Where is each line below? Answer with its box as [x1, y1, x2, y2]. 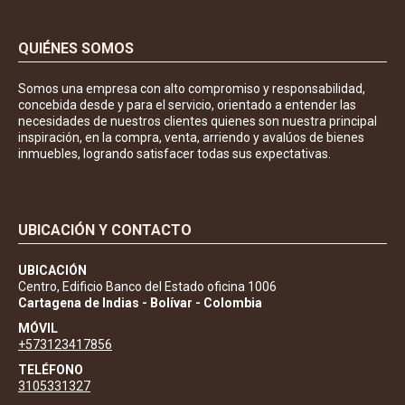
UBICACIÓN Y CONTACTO [18, 221, 192, 239]
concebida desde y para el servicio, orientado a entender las [18, 97, 356, 112]
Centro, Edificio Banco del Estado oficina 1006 [18, 278, 277, 294]
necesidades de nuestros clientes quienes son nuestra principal [18, 113, 377, 128]
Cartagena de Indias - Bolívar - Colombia [18, 295, 262, 310]
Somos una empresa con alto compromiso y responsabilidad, [18, 80, 365, 96]
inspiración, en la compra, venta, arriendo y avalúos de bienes [18, 129, 364, 145]
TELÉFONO [18, 362, 83, 377]
